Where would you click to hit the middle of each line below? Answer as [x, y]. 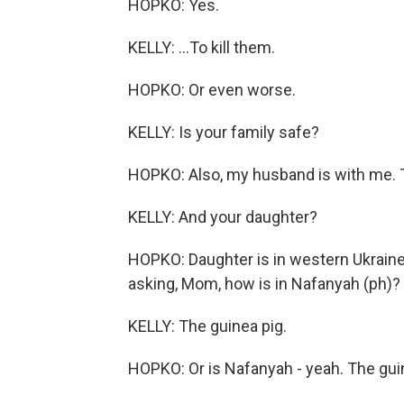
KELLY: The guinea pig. [207, 326]
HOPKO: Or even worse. [212, 90]
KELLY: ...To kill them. [202, 47]
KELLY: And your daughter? [223, 217]
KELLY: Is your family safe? [224, 132]
